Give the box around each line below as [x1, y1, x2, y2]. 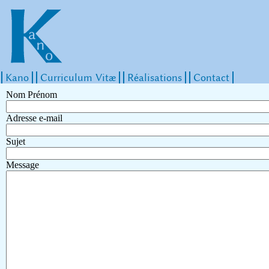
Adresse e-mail [6, 113, 62, 124]
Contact [193, 71, 229, 84]
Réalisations [127, 71, 182, 84]
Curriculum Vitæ [40, 71, 116, 84]
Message [6, 160, 39, 171]
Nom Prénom [6, 89, 57, 100]
